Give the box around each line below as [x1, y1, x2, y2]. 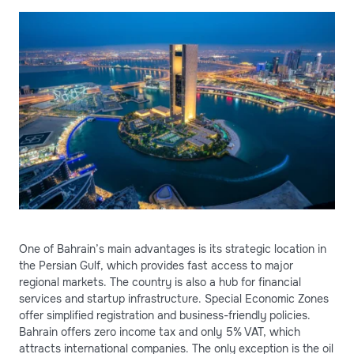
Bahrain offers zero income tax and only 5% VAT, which [19, 324, 300, 339]
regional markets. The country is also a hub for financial [19, 274, 301, 289]
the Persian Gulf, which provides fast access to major [19, 258, 293, 273]
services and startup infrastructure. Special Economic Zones [19, 291, 329, 306]
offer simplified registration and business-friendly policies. [19, 307, 311, 322]
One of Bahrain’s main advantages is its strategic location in [19, 241, 326, 256]
